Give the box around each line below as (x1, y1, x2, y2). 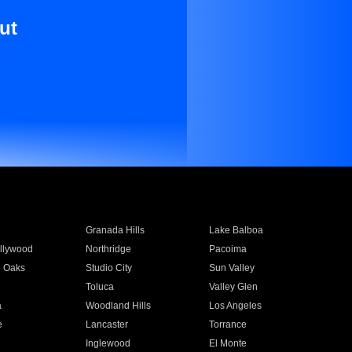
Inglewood (85, 338, 130, 349)
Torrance (209, 319, 247, 330)
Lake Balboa (209, 225, 264, 236)
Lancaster (85, 319, 128, 330)
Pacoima (209, 244, 247, 255)
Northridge (85, 244, 131, 255)
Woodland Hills (85, 300, 151, 311)
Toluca (85, 281, 114, 292)
